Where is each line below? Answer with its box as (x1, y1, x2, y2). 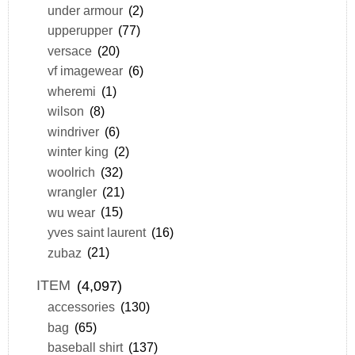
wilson (47, 104, 84, 119)
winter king (47, 144, 109, 159)
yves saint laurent (47, 225, 146, 240)
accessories (47, 300, 115, 315)
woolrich (47, 164, 95, 179)
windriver (47, 124, 99, 139)
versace (47, 43, 92, 58)
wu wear (47, 204, 95, 219)
